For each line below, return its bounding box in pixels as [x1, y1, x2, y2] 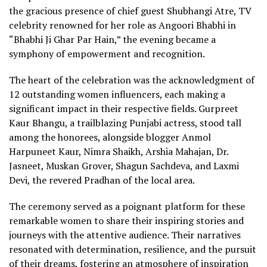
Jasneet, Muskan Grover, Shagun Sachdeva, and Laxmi [9, 159, 239, 172]
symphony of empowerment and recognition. [9, 46, 205, 60]
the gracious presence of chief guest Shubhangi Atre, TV [9, 4, 252, 17]
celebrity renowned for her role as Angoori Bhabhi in [9, 18, 236, 32]
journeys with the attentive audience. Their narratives [9, 228, 241, 241]
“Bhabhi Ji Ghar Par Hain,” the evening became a [9, 32, 216, 46]
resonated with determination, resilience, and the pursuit [9, 242, 256, 256]
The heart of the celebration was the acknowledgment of [9, 73, 254, 86]
